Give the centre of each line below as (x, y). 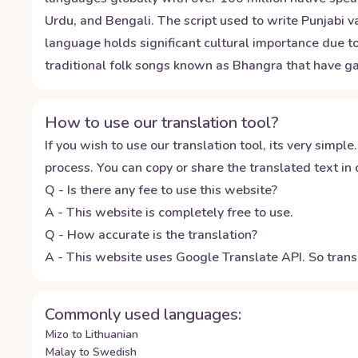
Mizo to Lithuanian (92, 334)
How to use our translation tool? (162, 123)
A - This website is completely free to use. (169, 213)
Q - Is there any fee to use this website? (161, 190)
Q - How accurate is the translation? (151, 235)
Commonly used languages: (143, 314)
